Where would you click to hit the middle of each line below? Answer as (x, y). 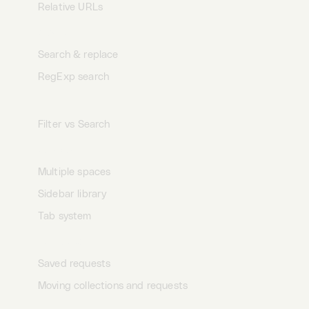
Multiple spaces (74, 172)
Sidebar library (72, 194)
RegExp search (74, 77)
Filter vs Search (74, 124)
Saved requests (74, 264)
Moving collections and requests (113, 286)
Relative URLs (71, 7)
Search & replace (78, 55)
